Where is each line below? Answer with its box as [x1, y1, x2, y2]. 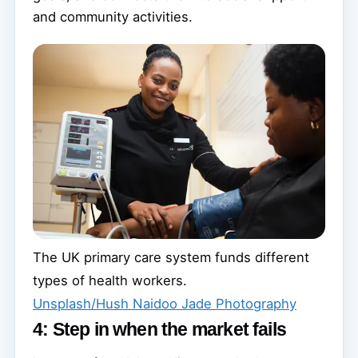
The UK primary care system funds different [33, 249, 309, 265]
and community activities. [33, 8, 193, 25]
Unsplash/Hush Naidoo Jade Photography [33, 295, 296, 312]
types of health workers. [33, 272, 187, 288]
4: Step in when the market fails [33, 319, 287, 340]
